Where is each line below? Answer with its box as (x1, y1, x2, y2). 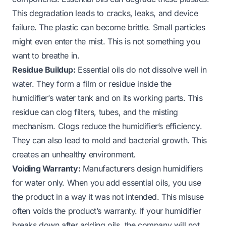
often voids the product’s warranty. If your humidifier (12, 205, 201, 216)
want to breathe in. (12, 50, 80, 61)
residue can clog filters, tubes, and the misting (12, 106, 178, 117)
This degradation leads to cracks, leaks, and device (12, 8, 198, 18)
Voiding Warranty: (12, 163, 81, 174)
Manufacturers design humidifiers (80, 163, 203, 174)
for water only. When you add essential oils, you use (12, 177, 201, 188)
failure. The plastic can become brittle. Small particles (12, 22, 205, 32)
